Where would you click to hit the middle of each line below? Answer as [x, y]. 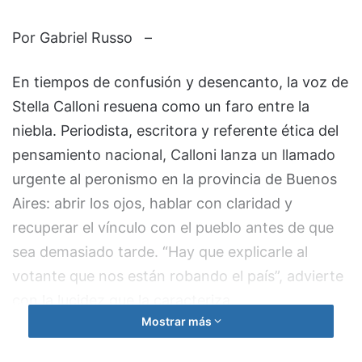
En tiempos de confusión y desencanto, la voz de [180, 82]
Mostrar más [177, 321]
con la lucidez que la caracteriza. [123, 300]
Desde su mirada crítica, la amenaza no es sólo [171, 344]
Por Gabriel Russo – [82, 37]
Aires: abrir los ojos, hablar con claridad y [152, 203]
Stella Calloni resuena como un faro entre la [161, 106]
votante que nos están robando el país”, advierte [178, 276]
